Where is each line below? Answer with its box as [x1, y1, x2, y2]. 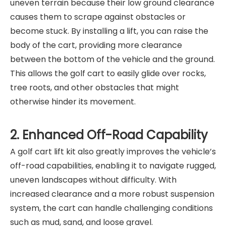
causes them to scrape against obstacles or [10, 11, 186, 23]
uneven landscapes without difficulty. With [10, 174, 177, 186]
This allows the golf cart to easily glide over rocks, [10, 67, 206, 79]
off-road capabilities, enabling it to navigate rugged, [10, 159, 216, 172]
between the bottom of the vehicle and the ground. [10, 53, 215, 65]
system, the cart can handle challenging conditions [10, 202, 213, 214]
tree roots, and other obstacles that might [10, 81, 179, 93]
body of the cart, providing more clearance [10, 39, 182, 51]
